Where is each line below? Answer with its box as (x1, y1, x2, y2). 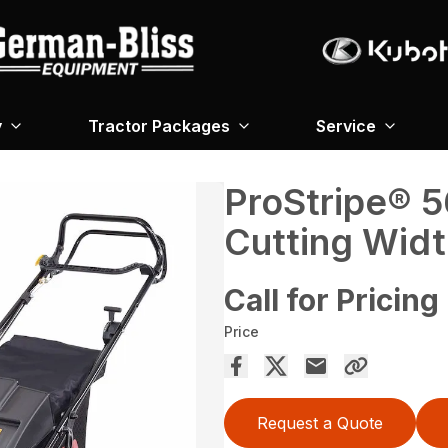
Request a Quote (257, 413, 383, 434)
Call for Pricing (224, 282, 439, 319)
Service (316, 116, 376, 137)
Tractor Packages (88, 116, 230, 137)
